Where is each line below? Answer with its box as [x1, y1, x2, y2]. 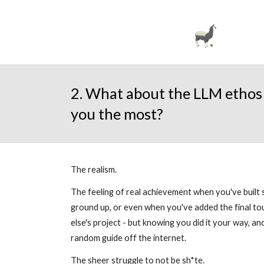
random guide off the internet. [70, 233, 188, 243]
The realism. [70, 164, 118, 174]
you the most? [70, 105, 163, 123]
